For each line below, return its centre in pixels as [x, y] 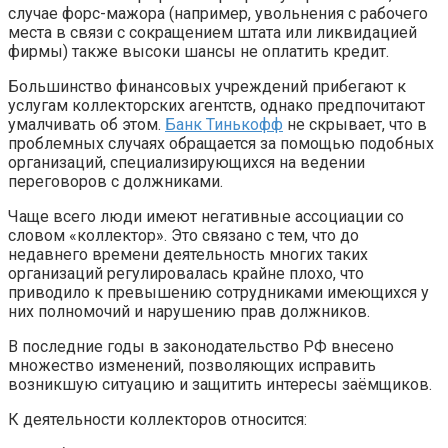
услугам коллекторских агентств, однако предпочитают [216, 106]
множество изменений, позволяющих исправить [192, 366]
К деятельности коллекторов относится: [157, 420]
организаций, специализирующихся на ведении [186, 163]
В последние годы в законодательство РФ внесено [201, 347]
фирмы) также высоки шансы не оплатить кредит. [198, 52]
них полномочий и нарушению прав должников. [189, 312]
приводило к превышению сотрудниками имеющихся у [218, 293]
